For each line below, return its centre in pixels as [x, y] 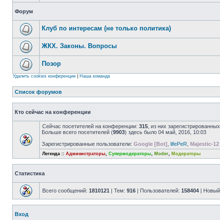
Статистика [30, 173]
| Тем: [118, 191]
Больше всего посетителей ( [77, 132]
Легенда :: [54, 154]
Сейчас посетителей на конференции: [91, 126]
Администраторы [86, 154]
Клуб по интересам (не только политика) [106, 28]
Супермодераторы [130, 154]
